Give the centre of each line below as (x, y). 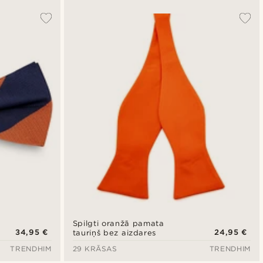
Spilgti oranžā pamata (118, 223)
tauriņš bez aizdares (114, 232)
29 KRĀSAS (95, 248)
